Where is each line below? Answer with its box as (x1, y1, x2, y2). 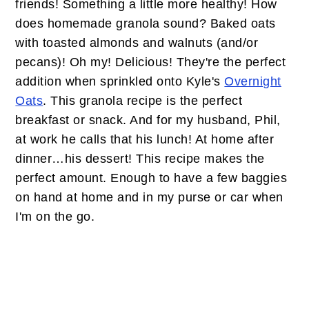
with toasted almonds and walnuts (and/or (15, 36, 259, 50)
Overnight (224, 74, 281, 88)
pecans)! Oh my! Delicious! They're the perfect (15, 55, 286, 69)
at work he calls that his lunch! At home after (15, 132, 275, 146)
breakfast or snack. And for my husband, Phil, (15, 113, 281, 127)
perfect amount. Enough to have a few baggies (15, 171, 288, 185)
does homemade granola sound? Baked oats (15, 17, 276, 30)
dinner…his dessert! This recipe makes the (15, 152, 265, 166)
